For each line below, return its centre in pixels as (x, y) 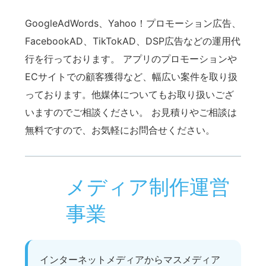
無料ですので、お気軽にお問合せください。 (120, 130)
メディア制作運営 (148, 186)
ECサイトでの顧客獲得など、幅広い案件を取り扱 (131, 76)
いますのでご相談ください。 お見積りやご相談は (131, 112)
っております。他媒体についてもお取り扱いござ (129, 94)
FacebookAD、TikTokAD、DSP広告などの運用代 (133, 41)
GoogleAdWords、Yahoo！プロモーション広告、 (133, 23)
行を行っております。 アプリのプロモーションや (131, 58)
